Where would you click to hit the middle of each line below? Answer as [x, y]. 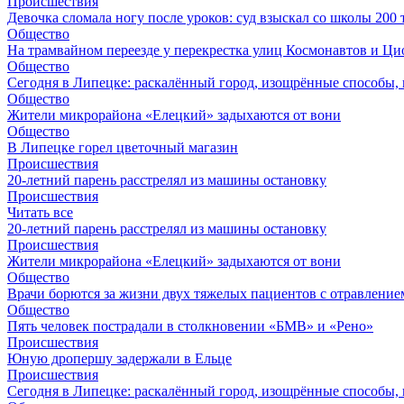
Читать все [40, 212]
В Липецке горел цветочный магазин [123, 147]
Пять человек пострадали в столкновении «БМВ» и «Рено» [190, 326]
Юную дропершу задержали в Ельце [119, 358]
